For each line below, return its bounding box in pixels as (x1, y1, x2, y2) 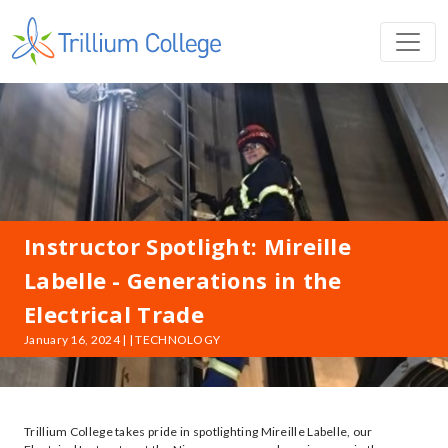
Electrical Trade (24, 299, 204, 329)
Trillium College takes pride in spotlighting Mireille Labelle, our (24, 424, 373, 439)
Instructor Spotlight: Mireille (24, 231, 351, 261)
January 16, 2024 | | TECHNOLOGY (24, 332, 221, 347)
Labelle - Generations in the (24, 265, 342, 295)
